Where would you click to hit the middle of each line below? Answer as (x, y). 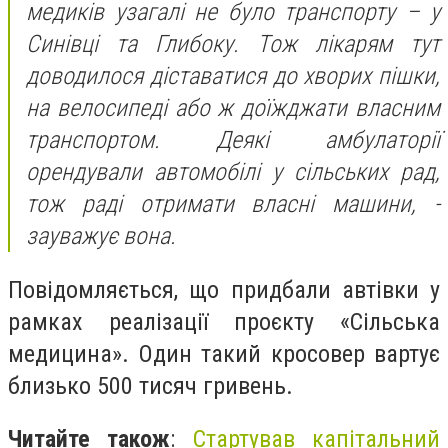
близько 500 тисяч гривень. (150, 385)
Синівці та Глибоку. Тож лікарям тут (233, 43)
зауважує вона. (101, 235)
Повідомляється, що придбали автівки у (224, 289)
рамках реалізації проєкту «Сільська (224, 321)
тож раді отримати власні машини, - (233, 203)
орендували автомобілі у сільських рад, (233, 171)
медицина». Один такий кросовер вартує (224, 353)
